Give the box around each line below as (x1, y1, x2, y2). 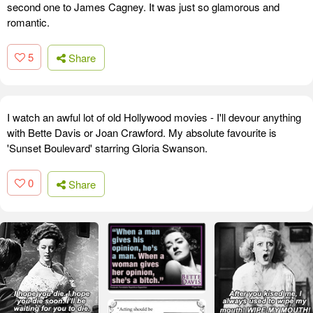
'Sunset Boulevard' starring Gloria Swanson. (7, 140, 208, 156)
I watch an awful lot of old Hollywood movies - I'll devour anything (7, 110, 301, 125)
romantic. (7, 14, 50, 29)
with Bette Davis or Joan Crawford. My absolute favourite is (7, 125, 277, 140)
